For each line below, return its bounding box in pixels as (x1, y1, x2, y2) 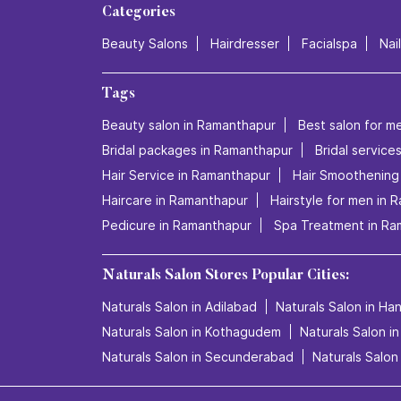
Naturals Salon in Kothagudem (102, 323, 281, 339)
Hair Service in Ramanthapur (102, 166, 270, 183)
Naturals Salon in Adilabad (102, 298, 257, 314)
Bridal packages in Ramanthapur (102, 141, 293, 158)
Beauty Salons (102, 35, 188, 51)
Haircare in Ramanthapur (102, 192, 248, 208)
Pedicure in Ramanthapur (102, 217, 252, 233)
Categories (102, 4, 175, 20)
